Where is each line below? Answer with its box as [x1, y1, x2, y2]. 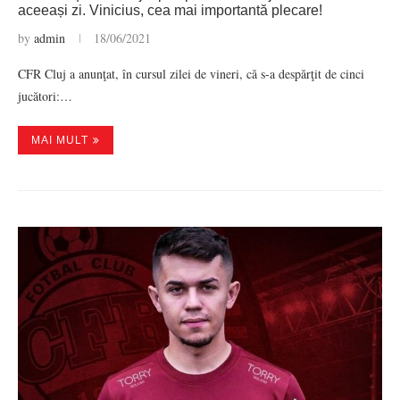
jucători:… [18, 87, 72, 104]
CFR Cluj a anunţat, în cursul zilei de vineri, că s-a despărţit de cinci [18, 65, 364, 82]
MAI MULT [31, 134, 88, 146]
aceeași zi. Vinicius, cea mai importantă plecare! [18, 3, 322, 18]
